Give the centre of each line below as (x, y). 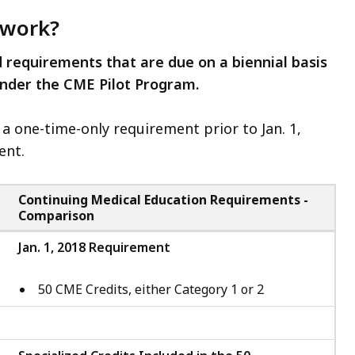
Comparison (56, 215)
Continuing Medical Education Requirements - (163, 199)
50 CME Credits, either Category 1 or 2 (151, 289)
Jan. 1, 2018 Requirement (94, 247)
